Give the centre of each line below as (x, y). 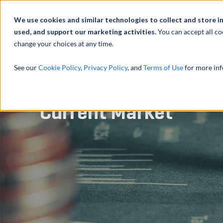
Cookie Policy (59, 67)
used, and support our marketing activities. (86, 32)
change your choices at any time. (64, 44)
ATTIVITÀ (180, 45)
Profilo (194, 8)
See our (26, 67)
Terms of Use (163, 67)
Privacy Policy (106, 67)
